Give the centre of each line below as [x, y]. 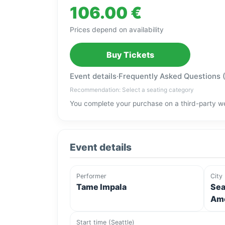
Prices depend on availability [117, 30]
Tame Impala [101, 187]
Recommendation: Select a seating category [132, 90]
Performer [91, 176]
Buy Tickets [130, 55]
